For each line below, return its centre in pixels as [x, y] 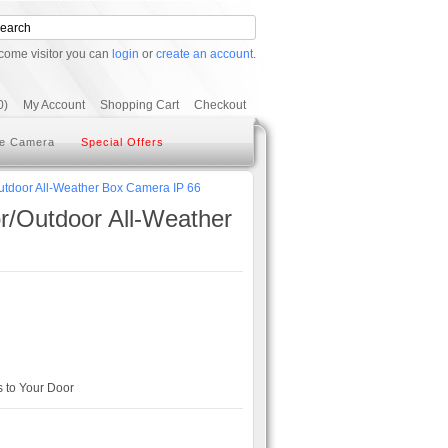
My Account [54, 105]
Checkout [220, 105]
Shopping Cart [139, 105]
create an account [204, 54]
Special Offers [122, 142]
